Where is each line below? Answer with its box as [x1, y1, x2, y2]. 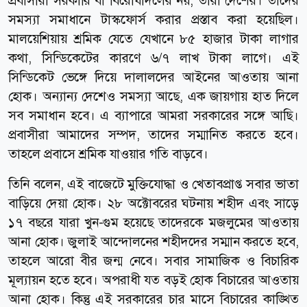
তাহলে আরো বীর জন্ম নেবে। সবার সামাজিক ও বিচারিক [8, 251, 299, 269]
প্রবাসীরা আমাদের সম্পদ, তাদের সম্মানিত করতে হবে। [8, 125, 299, 143]
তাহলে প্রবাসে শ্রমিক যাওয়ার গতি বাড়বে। [8, 145, 208, 162]
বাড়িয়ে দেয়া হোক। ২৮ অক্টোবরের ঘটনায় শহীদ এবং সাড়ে [8, 194, 299, 212]
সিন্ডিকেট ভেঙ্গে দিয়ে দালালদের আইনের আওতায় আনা [8, 68, 299, 86]
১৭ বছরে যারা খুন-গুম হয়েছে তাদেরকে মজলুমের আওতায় [8, 213, 299, 231]
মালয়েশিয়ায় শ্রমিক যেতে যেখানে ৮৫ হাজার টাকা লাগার [8, 29, 299, 47]
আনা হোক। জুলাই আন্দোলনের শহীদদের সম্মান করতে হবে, [8, 232, 299, 250]
